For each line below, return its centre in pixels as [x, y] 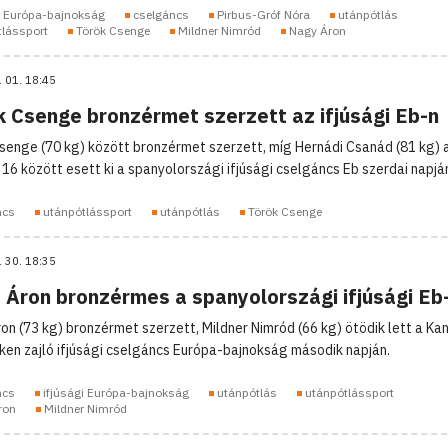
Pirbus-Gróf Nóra [263, 14]
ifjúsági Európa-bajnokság [115, 392]
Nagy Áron [317, 30]
